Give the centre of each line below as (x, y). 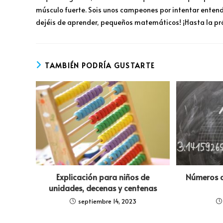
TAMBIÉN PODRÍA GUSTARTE (100, 66)
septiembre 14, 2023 (107, 201)
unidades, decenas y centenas (103, 188)
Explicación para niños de (103, 177)
